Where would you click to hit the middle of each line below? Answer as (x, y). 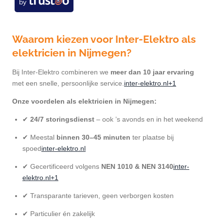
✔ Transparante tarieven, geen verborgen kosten (98, 195)
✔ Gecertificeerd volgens (62, 166)
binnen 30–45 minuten (93, 137)
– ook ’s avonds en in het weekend (149, 119)
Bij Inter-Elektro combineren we (61, 72)
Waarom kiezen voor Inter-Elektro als (104, 39)
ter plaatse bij (152, 137)
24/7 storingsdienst (62, 119)
